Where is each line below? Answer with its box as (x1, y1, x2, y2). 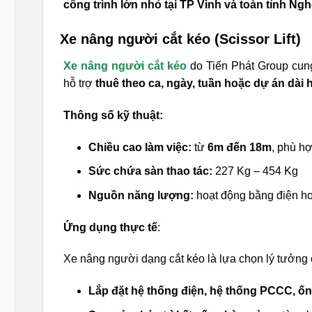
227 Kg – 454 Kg (212, 165, 298, 178)
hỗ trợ (63, 77, 95, 89)
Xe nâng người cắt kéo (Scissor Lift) (60, 31, 301, 47)
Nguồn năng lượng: (88, 189, 194, 201)
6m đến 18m (207, 141, 272, 153)
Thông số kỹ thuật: (63, 109, 163, 121)
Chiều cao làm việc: (88, 141, 192, 153)
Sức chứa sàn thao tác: (88, 165, 212, 178)
